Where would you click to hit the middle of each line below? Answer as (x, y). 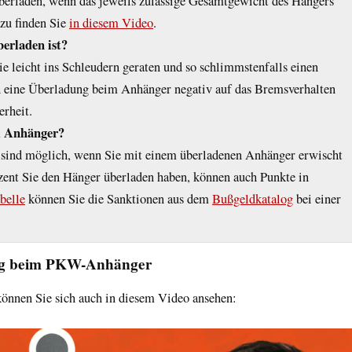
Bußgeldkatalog (253, 198)
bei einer (317, 198)
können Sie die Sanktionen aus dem (119, 198)
